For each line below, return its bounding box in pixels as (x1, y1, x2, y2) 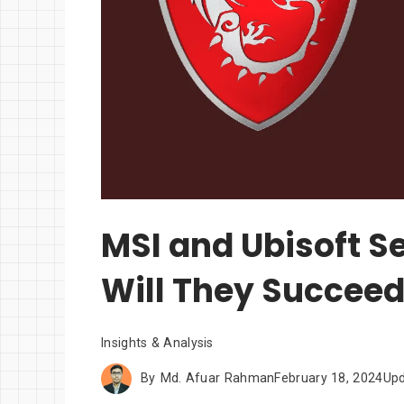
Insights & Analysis (101, 335, 214, 350)
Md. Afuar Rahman (160, 371, 275, 386)
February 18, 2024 (274, 371, 383, 386)
